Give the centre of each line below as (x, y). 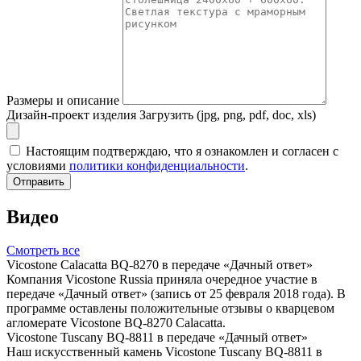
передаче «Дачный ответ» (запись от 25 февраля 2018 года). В (176, 294)
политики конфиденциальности (157, 165)
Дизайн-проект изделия (71, 114)
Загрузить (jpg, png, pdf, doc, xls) (228, 114)
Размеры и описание (63, 100)
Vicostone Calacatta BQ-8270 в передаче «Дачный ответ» (160, 265)
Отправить (39, 181)
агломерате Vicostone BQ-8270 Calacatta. (116, 323)
